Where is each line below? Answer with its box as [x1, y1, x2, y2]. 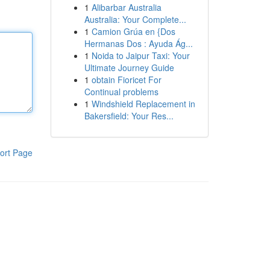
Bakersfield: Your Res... [84, 110, 174, 122]
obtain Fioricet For [91, 74, 162, 86]
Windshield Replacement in [91, 98, 195, 110]
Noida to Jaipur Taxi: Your [91, 49, 190, 61]
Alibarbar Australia [91, 1, 162, 13]
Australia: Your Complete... [84, 13, 186, 25]
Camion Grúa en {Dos [91, 25, 175, 37]
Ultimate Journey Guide [84, 61, 174, 74]
